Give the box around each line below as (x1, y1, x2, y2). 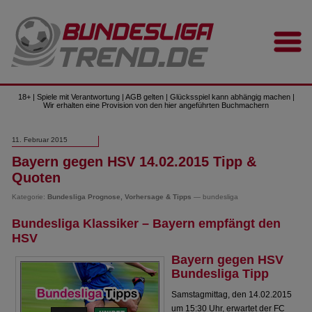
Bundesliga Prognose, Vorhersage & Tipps (47, 193, 192, 201)
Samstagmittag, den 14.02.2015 (171, 290, 292, 299)
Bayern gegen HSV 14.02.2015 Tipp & (12, 154, 257, 169)
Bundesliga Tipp (171, 267, 270, 281)
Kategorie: (12, 193, 48, 201)
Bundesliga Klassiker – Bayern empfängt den (12, 217, 281, 231)
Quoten (12, 170, 61, 185)
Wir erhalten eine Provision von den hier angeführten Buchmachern (43, 101, 269, 109)
